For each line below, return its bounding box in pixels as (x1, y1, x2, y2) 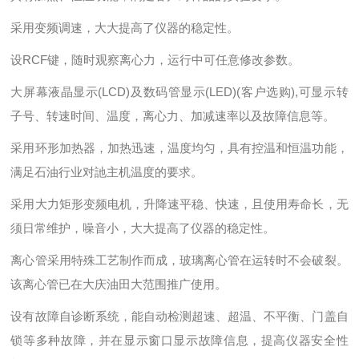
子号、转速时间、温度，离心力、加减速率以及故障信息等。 (10, 109, 336, 123)
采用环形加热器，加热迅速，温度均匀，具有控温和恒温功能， (10, 141, 349, 155)
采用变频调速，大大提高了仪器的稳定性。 (10, 21, 240, 34)
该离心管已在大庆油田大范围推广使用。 (10, 277, 228, 291)
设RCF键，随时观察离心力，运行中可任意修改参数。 (10, 53, 301, 67)
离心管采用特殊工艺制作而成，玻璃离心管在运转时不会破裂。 (10, 253, 349, 267)
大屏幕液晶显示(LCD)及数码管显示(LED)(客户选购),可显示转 (10, 85, 349, 99)
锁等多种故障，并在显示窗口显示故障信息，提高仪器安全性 (10, 333, 349, 347)
